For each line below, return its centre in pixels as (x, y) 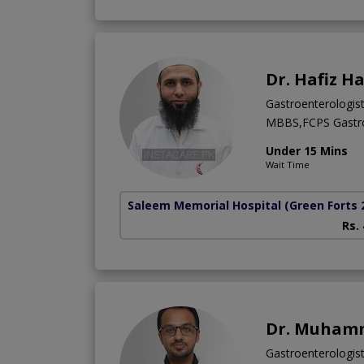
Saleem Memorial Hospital (204, 205)
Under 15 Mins (307, 150)
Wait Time (288, 164)
